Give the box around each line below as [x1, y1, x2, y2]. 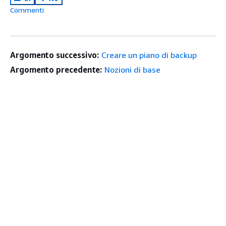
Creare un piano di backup [101, 50, 197, 60]
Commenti [10, 6, 44, 14]
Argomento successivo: [10, 50, 99, 60]
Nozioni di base [104, 65, 161, 75]
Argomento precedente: [10, 65, 102, 75]
